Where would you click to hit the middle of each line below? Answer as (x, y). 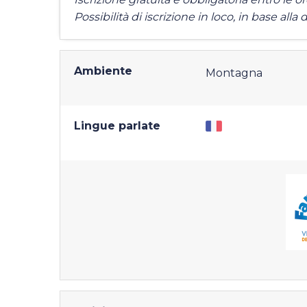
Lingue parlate (117, 126)
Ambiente (103, 71)
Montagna (234, 73)
